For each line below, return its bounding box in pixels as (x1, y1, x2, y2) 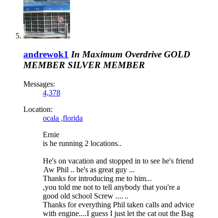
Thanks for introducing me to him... (43, 174, 152, 183)
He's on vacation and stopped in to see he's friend (43, 157, 194, 165)
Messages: (23, 80, 55, 89)
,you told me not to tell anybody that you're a (43, 183, 180, 192)
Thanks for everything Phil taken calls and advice (43, 200, 194, 209)
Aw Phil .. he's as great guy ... (43, 165, 135, 174)
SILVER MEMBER (68, 60, 145, 71)
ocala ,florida (43, 114, 83, 123)
